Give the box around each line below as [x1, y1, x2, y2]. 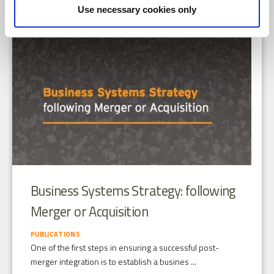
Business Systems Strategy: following [31, 180, 235, 202]
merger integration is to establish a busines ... [31, 255, 196, 268]
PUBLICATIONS [31, 229, 80, 240]
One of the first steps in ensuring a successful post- [31, 241, 219, 254]
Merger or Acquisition [31, 201, 149, 223]
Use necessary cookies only [78, 4, 196, 15]
